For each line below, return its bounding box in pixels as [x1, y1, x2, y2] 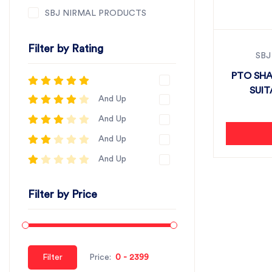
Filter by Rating [28, 43, 103, 54]
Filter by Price [28, 189, 97, 200]
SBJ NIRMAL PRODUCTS [45, 9, 146, 18]
